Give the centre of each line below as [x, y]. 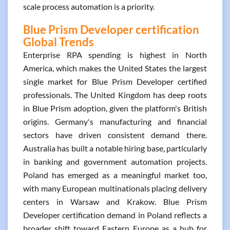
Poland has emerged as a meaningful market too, [115, 175]
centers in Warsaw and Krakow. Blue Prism [115, 202]
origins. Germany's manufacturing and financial [115, 121]
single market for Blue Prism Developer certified [115, 81]
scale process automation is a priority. [89, 6]
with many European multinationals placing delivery [115, 188]
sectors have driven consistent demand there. [115, 135]
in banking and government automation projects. [115, 161]
